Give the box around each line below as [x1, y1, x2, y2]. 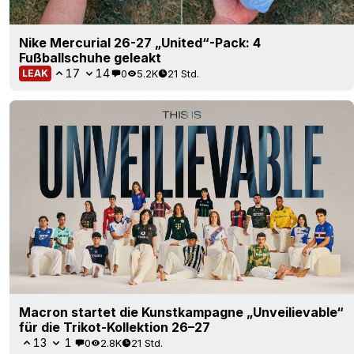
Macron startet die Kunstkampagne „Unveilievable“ [19, 304, 344, 321]
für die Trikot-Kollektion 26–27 [19, 319, 210, 336]
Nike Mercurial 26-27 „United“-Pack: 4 [19, 35, 261, 51]
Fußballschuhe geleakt [19, 50, 161, 66]
